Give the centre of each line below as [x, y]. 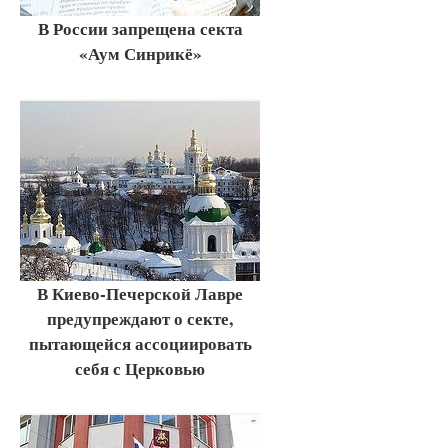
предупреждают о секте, [140, 318]
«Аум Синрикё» [140, 53]
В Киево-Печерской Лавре [140, 293]
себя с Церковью [140, 368]
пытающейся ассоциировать [140, 343]
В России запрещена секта [140, 28]
